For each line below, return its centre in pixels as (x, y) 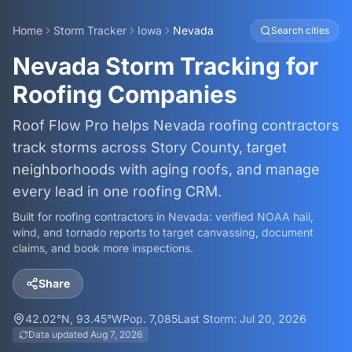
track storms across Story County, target (150, 147)
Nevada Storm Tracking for (165, 66)
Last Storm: (209, 319)
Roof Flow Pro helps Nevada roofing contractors (176, 125)
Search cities (300, 30)
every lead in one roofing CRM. (117, 191)
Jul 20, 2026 (273, 319)
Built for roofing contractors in (90, 216)
